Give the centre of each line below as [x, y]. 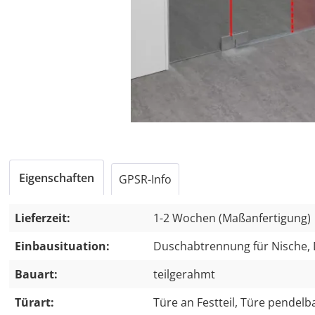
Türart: [34, 302]
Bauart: [36, 274]
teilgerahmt [184, 274]
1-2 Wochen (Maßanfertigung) [232, 218]
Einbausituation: [62, 246]
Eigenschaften [57, 178]
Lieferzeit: [43, 218]
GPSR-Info [145, 179]
